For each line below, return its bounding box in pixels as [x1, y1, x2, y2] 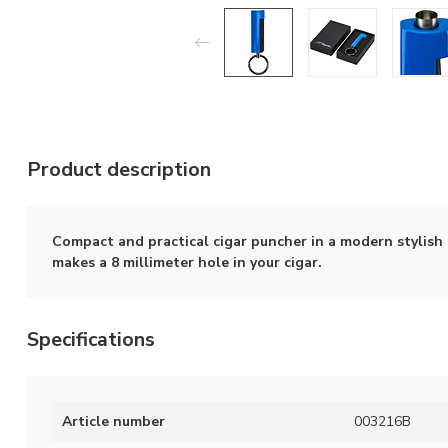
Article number [62, 412, 165, 431]
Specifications [27, 326, 155, 353]
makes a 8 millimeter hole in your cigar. [52, 253, 322, 272]
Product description [27, 156, 211, 183]
